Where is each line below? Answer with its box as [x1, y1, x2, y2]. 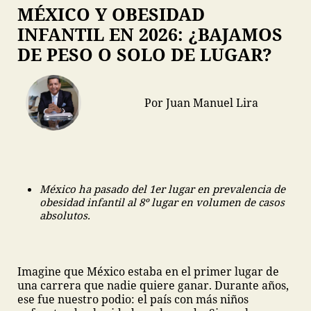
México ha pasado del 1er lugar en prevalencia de [40, 182, 285, 196]
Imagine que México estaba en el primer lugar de [17, 264, 279, 279]
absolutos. [40, 208, 90, 222]
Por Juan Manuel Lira [144, 94, 259, 110]
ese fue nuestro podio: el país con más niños [17, 292, 249, 307]
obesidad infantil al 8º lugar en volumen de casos [40, 195, 285, 209]
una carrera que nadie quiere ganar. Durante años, [17, 278, 289, 293]
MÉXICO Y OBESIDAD [17, 2, 205, 26]
